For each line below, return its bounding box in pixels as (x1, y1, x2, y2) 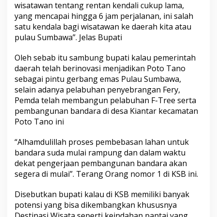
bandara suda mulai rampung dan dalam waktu (15, 147, 186, 158)
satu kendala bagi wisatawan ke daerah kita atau (15, 21, 191, 32)
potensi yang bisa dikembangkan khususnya (15, 200, 177, 211)
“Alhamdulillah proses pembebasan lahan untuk (15, 137, 189, 148)
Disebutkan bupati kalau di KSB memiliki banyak (15, 189, 189, 200)
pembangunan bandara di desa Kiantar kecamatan (15, 106, 198, 117)
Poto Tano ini (15, 116, 64, 127)
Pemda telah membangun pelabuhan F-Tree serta (15, 95, 196, 106)
